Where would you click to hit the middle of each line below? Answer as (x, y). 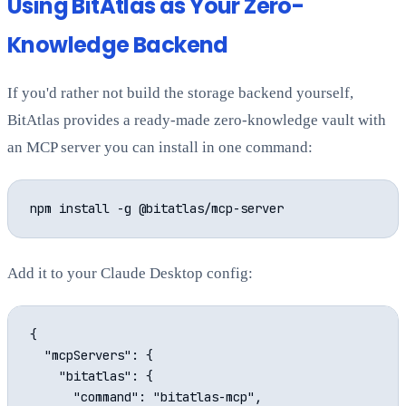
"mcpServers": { (92, 356)
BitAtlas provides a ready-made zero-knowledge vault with (197, 121)
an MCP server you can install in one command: (160, 148)
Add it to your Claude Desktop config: (130, 274)
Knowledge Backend (118, 45)
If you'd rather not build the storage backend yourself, (180, 93)
